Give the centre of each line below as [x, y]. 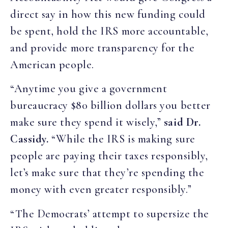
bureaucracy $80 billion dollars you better [110, 106]
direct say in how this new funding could [108, 15]
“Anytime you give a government [89, 89]
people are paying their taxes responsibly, [109, 156]
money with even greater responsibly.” [101, 190]
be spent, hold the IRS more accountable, [109, 31]
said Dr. [182, 122]
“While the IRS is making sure [122, 139]
